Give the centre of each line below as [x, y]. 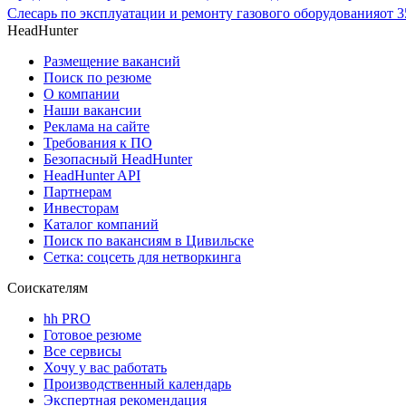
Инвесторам [81, 208]
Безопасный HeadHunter [118, 159]
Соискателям [48, 288]
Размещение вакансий [112, 62]
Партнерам [77, 192]
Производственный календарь [137, 384]
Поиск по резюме [97, 78]
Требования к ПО [98, 143]
